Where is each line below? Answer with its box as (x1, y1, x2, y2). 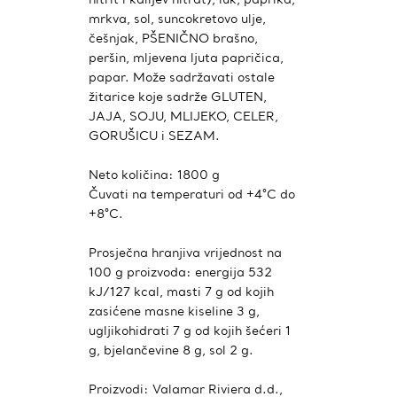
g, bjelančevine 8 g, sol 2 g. (89, 341, 253, 358)
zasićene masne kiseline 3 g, (89, 302, 260, 319)
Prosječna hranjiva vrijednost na (89, 244, 282, 261)
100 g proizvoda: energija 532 (89, 263, 272, 280)
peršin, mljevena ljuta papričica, (89, 49, 284, 66)
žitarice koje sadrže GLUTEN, (89, 88, 267, 105)
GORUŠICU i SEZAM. (89, 127, 220, 144)
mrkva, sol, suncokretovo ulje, (89, 10, 266, 27)
